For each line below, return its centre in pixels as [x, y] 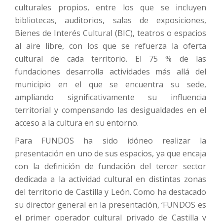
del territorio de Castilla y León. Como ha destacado [110, 192]
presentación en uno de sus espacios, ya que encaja [110, 153]
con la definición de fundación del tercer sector [110, 166]
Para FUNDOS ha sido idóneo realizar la [110, 140]
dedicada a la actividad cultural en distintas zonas [110, 179]
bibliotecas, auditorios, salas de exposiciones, [110, 20]
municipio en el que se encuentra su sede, [110, 84]
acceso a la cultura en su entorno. [77, 123]
